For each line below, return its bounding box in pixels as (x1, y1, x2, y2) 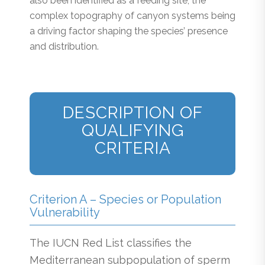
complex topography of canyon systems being (30, 10, 235, 22)
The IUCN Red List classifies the (30, 237, 192, 250)
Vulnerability (30, 205, 100, 219)
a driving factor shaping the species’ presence (30, 25, 228, 37)
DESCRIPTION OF (62, 102, 203, 122)
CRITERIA (94, 138, 171, 158)
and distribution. (30, 41, 99, 53)
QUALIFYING (81, 120, 184, 140)
